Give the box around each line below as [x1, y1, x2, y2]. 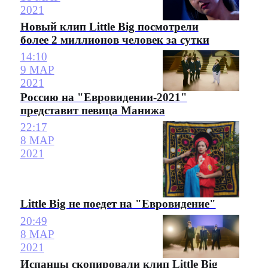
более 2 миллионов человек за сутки [20, 33, 209, 46]
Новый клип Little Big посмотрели [20, 20, 199, 33]
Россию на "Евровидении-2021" [20, 90, 187, 103]
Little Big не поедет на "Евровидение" [20, 197, 216, 211]
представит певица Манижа [20, 103, 165, 117]
